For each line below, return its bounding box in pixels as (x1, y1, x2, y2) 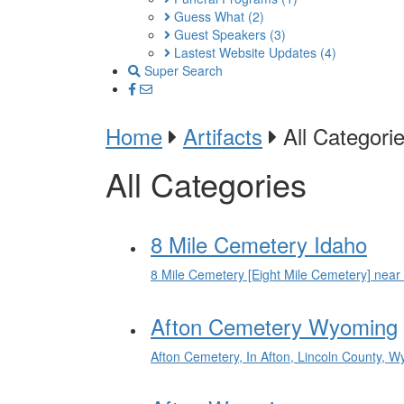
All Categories (106, 161, 307, 207)
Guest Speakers (170, 25, 270, 43)
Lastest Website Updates (170, 43, 320, 61)
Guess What (170, 7, 248, 25)
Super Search (141, 61, 223, 79)
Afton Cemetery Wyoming (151, 310, 398, 342)
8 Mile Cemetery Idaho (151, 228, 367, 260)
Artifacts (183, 120, 262, 151)
